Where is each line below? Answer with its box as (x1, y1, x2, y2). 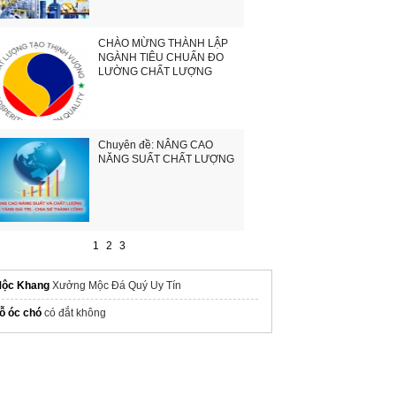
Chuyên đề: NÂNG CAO (98, 139, 213, 152)
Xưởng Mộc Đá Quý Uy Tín (49, 279, 181, 293)
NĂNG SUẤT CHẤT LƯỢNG (98, 153, 234, 166)
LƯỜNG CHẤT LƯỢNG (98, 65, 212, 79)
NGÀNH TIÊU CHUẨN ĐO (98, 51, 224, 65)
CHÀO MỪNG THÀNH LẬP (98, 37, 228, 50)
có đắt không (42, 307, 106, 320)
